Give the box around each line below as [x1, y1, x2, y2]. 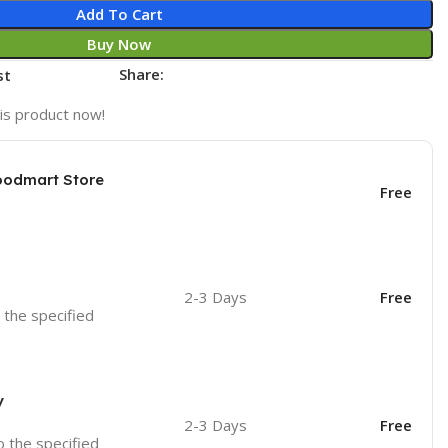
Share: [119, 63, 165, 84]
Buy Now [87, 33, 152, 54]
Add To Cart [75, 3, 163, 24]
